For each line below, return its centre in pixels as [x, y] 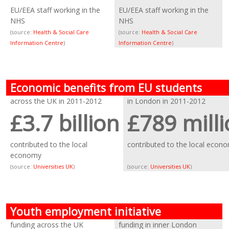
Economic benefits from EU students [106, 88]
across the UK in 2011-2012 [56, 101]
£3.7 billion [65, 123]
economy [26, 155]
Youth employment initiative [86, 211]
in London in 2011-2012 [167, 101]
